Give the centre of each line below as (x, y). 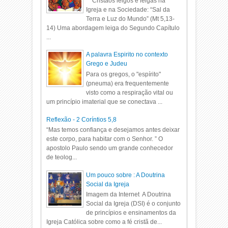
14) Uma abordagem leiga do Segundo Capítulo (113, 28)
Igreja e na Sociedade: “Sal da (128, 9)
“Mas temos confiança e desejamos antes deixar (113, 130)
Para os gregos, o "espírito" (124, 74)
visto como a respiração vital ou (130, 92)
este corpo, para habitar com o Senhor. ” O (105, 139)
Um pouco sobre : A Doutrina (126, 175)
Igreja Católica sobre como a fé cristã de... (104, 222)
